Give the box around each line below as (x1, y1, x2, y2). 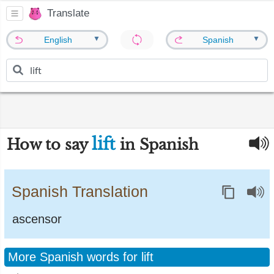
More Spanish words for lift (8, 250, 154, 264)
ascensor (12, 212, 62, 226)
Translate (47, 7, 89, 20)
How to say (7, 136, 92, 154)
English (44, 35, 73, 45)
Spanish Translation (12, 183, 148, 200)
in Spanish (116, 136, 199, 154)
